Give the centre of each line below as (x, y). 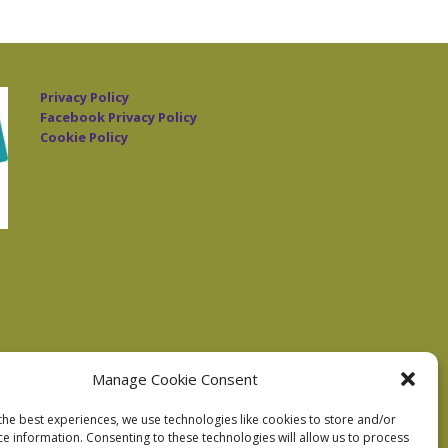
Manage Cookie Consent (174, 379)
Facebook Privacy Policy (118, 116)
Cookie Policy (84, 136)
